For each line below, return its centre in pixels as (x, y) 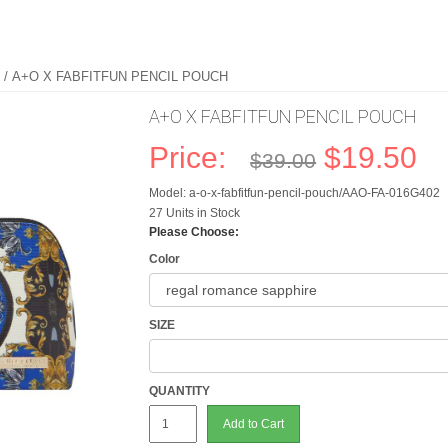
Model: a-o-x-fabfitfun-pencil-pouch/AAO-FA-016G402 (295, 193)
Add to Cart (254, 424)
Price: (196, 157)
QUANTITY (180, 391)
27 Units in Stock (195, 213)
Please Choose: (194, 232)
